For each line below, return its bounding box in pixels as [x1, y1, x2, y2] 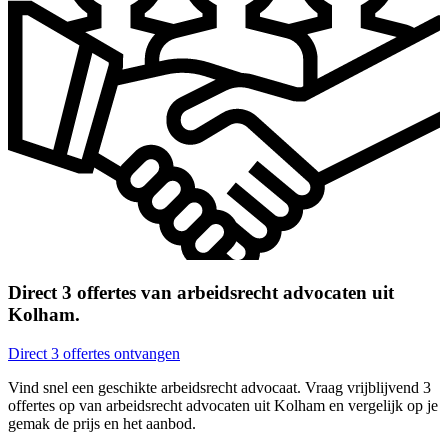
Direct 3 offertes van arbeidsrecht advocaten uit [8, 282, 394, 304]
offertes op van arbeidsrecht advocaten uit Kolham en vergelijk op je [8, 397, 438, 415]
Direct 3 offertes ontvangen [8, 345, 180, 363]
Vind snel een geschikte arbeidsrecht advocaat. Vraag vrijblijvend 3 [8, 379, 431, 397]
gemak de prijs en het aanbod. [8, 415, 196, 433]
